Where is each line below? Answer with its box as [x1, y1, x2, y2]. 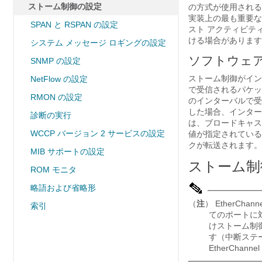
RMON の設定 [30, 92, 82, 102]
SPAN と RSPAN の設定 [30, 20, 118, 29]
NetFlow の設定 [30, 74, 88, 84]
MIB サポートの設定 [30, 147, 105, 156]
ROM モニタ [30, 165, 77, 174]
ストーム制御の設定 [28, 2, 102, 11]
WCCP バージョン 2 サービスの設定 [30, 129, 165, 138]
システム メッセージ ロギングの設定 [30, 38, 166, 47]
